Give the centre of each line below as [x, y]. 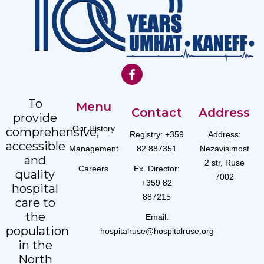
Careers [94, 169]
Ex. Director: [156, 169]
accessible [36, 146]
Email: [157, 217]
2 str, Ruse [224, 163]
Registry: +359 [156, 135]
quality [35, 175]
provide [35, 118]
